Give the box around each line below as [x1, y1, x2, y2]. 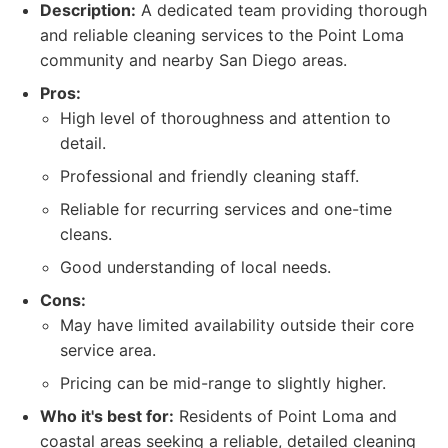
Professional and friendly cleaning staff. [60, 166, 359, 186]
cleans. [60, 224, 112, 244]
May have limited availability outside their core [60, 315, 414, 335]
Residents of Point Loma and [174, 406, 397, 426]
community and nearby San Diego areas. [40, 50, 347, 70]
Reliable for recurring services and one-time [60, 199, 392, 219]
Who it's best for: [40, 406, 174, 426]
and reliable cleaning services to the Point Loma [40, 25, 404, 45]
